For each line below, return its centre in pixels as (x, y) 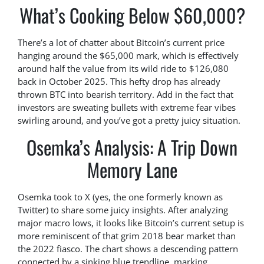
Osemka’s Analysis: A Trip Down (132, 147)
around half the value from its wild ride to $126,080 (123, 69)
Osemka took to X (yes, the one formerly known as (120, 197)
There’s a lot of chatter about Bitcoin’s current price (121, 43)
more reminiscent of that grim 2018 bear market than (127, 236)
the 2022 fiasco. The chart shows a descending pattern (128, 249)
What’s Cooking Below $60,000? (132, 15)
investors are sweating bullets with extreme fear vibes (127, 108)
